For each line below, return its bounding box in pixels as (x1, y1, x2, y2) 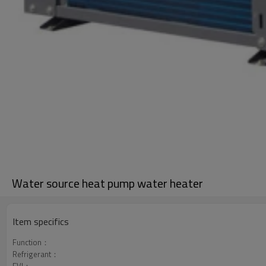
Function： (12, 236, 49, 248)
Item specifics (12, 214, 69, 229)
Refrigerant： (12, 248, 59, 260)
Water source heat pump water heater (12, 174, 203, 192)
